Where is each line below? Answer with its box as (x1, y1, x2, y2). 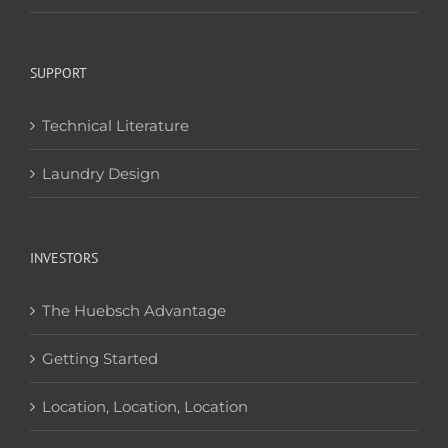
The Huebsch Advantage (42, 300, 226, 320)
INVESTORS (30, 248, 98, 267)
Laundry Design (42, 163, 160, 183)
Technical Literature (42, 115, 189, 135)
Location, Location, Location (42, 396, 248, 416)
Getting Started (42, 348, 158, 368)
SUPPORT (30, 63, 87, 82)
